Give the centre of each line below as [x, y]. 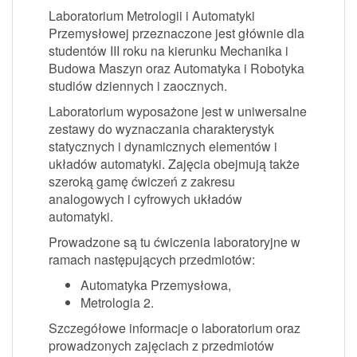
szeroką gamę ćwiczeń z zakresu [142, 181]
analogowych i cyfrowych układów [145, 199]
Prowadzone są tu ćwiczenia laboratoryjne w [175, 242]
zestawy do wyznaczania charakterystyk [161, 129]
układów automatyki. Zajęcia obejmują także [174, 164]
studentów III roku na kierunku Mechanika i [169, 51]
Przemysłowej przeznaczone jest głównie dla [177, 33]
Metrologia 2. [117, 302]
